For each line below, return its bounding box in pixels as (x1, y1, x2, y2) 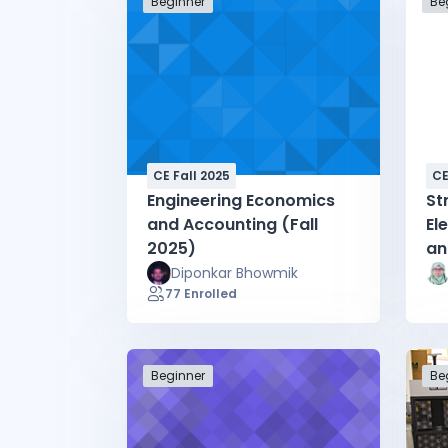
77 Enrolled (165, 284, 237, 302)
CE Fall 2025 (153, 166, 230, 184)
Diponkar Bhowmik (171, 262, 298, 283)
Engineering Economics (147, 188, 335, 212)
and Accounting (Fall (147, 212, 318, 236)
